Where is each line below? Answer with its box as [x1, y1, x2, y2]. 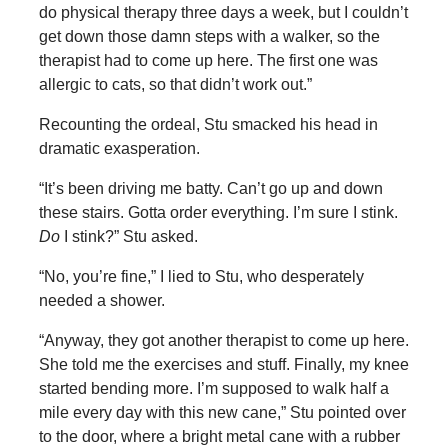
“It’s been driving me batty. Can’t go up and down [38, 180, 383, 198]
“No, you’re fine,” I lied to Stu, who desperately [38, 268, 364, 286]
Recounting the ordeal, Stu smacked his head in [38, 116, 378, 134]
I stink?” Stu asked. [59, 228, 198, 246]
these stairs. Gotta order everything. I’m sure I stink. [38, 204, 398, 222]
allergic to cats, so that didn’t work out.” [38, 76, 312, 94]
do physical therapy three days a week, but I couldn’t [38, 4, 408, 22]
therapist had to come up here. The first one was [38, 52, 378, 70]
